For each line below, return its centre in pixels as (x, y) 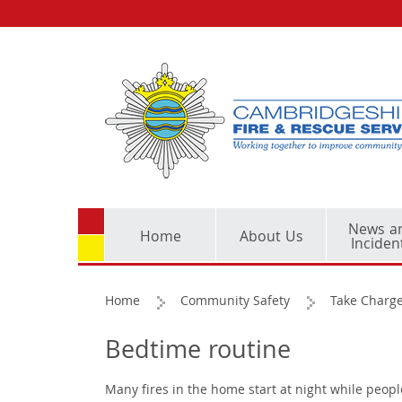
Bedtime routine (198, 353)
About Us (271, 238)
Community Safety (235, 302)
